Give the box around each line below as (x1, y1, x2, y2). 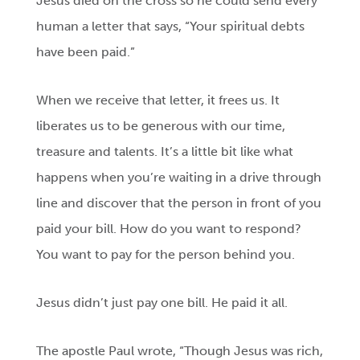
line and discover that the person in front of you (36, 195, 322, 211)
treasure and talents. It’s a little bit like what (36, 144, 294, 160)
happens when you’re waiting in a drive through (36, 170, 322, 186)
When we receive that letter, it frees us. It (36, 92, 280, 108)
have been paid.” (36, 44, 136, 60)
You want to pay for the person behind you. (36, 247, 296, 263)
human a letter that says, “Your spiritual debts (36, 18, 305, 35)
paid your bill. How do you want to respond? (36, 221, 302, 237)
